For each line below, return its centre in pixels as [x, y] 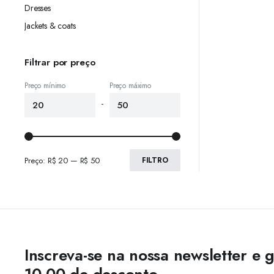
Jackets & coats [50, 26]
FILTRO [155, 160]
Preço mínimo [45, 86]
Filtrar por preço [60, 62]
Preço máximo [130, 86]
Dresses [38, 8]
